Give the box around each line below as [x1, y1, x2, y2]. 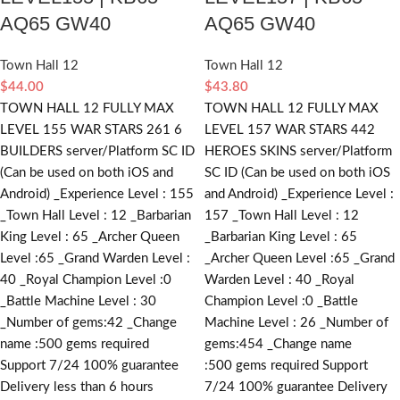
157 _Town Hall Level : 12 [204, 209, 359, 223]
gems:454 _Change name [204, 337, 352, 352]
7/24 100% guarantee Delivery [204, 380, 387, 395]
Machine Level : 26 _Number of [204, 316, 388, 330]
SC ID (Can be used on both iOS [204, 166, 390, 180]
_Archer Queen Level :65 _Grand [204, 252, 395, 266]
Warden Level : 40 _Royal [204, 273, 354, 287]
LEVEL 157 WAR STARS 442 [204, 123, 375, 137]
